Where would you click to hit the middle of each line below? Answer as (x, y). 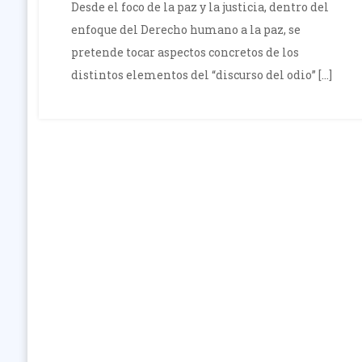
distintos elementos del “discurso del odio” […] (201, 75)
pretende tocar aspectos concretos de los (185, 53)
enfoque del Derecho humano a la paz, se (185, 30)
